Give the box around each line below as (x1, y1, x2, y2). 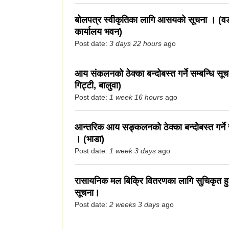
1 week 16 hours (109, 93, 163, 102)
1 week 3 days (109, 147, 156, 155)
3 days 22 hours (109, 39, 162, 48)
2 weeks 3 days (109, 200, 159, 209)
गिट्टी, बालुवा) (75, 80, 121, 91)
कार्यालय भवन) (75, 27, 122, 37)
